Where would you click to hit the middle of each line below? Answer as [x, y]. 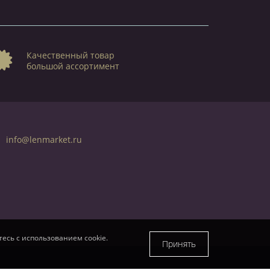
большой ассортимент [73, 66]
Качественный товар [71, 55]
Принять [179, 244]
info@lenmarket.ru [44, 139]
